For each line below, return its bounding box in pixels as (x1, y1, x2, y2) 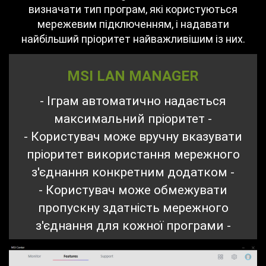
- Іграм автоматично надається (40, 93, 226, 108)
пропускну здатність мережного (37, 200, 229, 215)
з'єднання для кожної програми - (35, 218, 231, 233)
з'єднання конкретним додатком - (31, 164, 235, 179)
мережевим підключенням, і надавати (37, 18, 229, 31)
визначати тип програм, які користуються (28, 3, 237, 16)
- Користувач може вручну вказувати (24, 129, 242, 144)
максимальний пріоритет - (54, 111, 212, 126)
